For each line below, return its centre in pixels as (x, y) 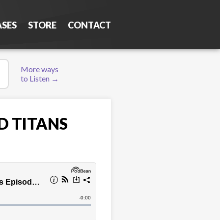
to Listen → (40, 78)
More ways (40, 69)
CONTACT (89, 25)
